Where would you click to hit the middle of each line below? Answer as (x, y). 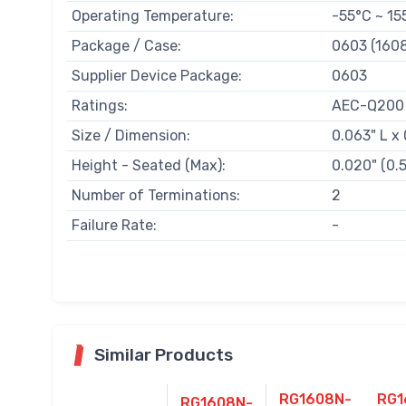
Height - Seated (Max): (148, 166)
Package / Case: (126, 46)
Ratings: (99, 106)
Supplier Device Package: (156, 76)
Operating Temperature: (152, 16)
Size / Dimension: (130, 136)
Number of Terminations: (155, 196)
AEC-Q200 (367, 106)
